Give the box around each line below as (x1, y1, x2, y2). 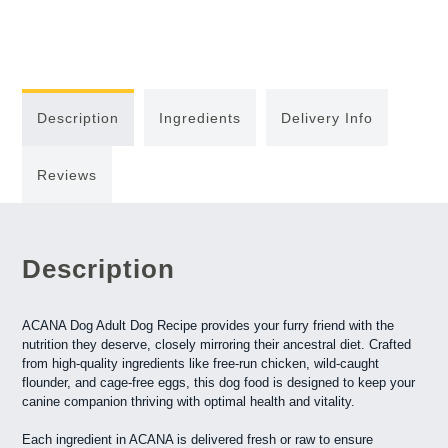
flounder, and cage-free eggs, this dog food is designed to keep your (22, 374, 416, 390)
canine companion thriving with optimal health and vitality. (22, 393, 356, 409)
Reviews (37, 166, 98, 183)
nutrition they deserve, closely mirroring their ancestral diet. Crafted (22, 336, 412, 352)
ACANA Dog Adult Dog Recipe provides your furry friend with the (22, 317, 395, 333)
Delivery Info (281, 109, 374, 126)
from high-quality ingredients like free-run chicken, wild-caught (22, 355, 380, 371)
